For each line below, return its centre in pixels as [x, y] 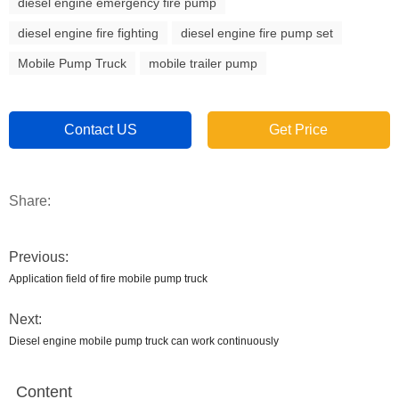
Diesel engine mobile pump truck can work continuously [144, 341]
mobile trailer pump [203, 63]
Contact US [100, 130]
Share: [30, 201]
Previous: [39, 257]
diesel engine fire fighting [88, 33]
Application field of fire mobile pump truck [108, 279]
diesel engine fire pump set [257, 33]
